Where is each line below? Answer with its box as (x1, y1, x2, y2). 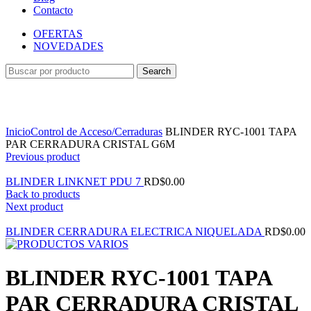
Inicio (6, 126, 31, 137)
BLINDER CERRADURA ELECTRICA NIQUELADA (6, 226, 264, 237)
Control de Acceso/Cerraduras (31, 126, 162, 137)
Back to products (6, 188, 80, 200)
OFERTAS (33, 28, 83, 40)
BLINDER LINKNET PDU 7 (6, 176, 144, 187)
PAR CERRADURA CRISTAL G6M (6, 138, 175, 150)
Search (142, 66, 171, 76)
